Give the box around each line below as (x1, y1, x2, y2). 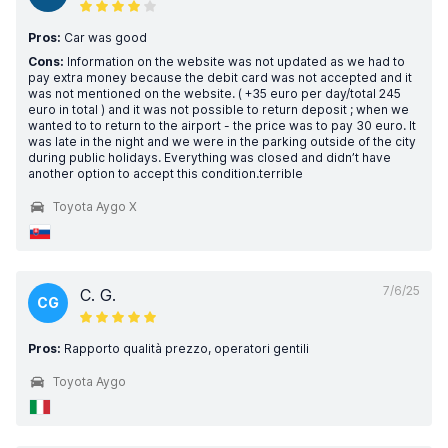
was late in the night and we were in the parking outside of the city (28, 134, 416, 149)
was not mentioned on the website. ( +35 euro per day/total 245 (28, 86, 401, 101)
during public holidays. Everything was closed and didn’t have (28, 150, 391, 165)
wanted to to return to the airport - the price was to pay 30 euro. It (28, 118, 416, 133)
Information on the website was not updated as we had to (64, 54, 405, 69)
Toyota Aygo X (53, 199, 137, 214)
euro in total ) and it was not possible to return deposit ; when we (28, 102, 409, 117)
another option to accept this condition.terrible (28, 166, 303, 181)
